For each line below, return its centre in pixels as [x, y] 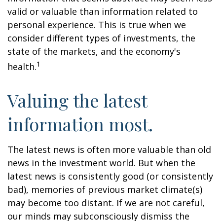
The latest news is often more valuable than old [109, 149]
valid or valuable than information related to [103, 11]
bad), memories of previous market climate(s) [105, 189]
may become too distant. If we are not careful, [106, 203]
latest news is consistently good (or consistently [110, 176]
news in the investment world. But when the [101, 163]
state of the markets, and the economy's [94, 51]
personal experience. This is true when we [97, 25]
